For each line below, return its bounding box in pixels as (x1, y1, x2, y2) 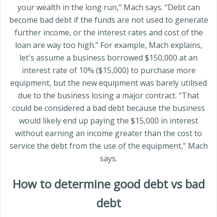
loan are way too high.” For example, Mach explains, (15, 40, 202, 51)
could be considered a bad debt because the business (12, 103, 205, 114)
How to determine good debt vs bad (12, 176, 205, 192)
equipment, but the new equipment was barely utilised (10, 77, 207, 89)
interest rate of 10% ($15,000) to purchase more (21, 65, 196, 76)
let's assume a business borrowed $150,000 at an (19, 52, 198, 63)
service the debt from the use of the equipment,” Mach (9, 140, 208, 152)
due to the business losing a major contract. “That (18, 90, 199, 101)
